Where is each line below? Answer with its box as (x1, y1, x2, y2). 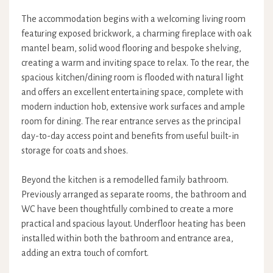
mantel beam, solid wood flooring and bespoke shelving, (21, 43, 241, 53)
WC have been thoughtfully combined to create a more (21, 204, 233, 214)
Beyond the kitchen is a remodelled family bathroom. (21, 175, 229, 185)
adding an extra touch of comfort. (21, 248, 149, 258)
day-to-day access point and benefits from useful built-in (21, 131, 239, 141)
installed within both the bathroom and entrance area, (21, 233, 233, 243)
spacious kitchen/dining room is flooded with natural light (21, 73, 243, 82)
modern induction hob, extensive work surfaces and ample (21, 102, 245, 112)
